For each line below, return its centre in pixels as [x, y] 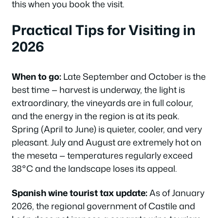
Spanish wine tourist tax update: [80, 192]
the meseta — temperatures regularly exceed [102, 155]
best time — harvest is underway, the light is [98, 90]
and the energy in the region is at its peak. [95, 116]
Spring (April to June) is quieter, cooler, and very [107, 129]
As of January [176, 192]
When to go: [36, 76]
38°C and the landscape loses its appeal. [94, 168]
